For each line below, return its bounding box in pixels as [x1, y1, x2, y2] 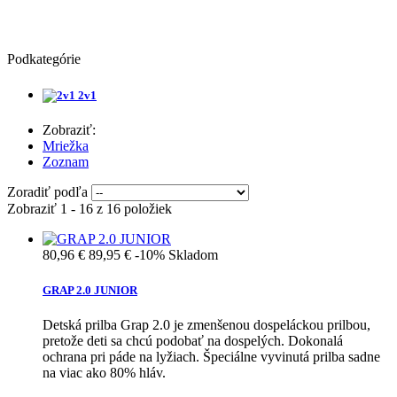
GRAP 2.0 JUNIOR [43, 283, 137, 297]
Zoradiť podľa [7, 184, 88, 200]
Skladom [168, 247, 218, 263]
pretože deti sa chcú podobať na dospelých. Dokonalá [43, 332, 343, 348]
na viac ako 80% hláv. [43, 364, 166, 380]
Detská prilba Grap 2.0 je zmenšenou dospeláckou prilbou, [43, 316, 370, 332]
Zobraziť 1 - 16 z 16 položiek [7, 201, 172, 217]
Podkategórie [7, 51, 81, 67]
